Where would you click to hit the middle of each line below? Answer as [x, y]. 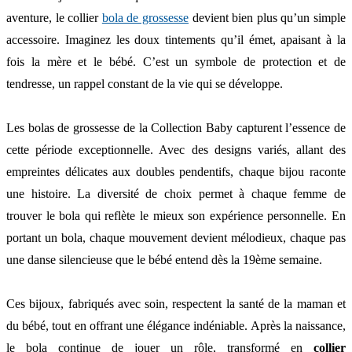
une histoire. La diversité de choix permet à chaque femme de [176, 193]
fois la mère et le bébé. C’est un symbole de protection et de [176, 61]
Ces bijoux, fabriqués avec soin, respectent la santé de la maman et [176, 303]
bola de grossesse [145, 17]
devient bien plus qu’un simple [268, 17]
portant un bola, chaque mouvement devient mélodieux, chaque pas [176, 237]
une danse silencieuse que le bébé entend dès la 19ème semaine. [164, 259]
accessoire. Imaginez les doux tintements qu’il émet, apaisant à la [176, 39]
